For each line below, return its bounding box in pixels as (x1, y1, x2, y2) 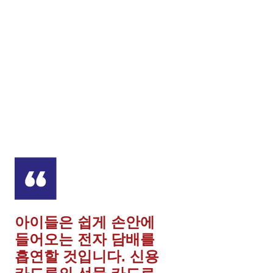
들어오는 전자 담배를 (15, 232, 155, 248)
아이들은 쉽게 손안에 (15, 215, 155, 231)
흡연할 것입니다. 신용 (15, 249, 159, 265)
